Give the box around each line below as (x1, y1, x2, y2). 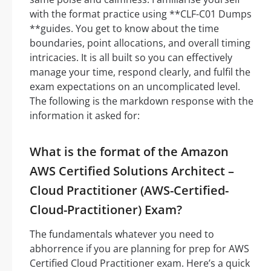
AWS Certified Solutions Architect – (30, 163, 234, 180)
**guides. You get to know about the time (30, 22, 219, 36)
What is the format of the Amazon (30, 143, 229, 160)
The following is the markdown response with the (30, 94, 253, 108)
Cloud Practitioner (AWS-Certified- (30, 182, 229, 199)
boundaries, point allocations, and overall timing (30, 36, 250, 50)
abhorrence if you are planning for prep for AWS (30, 242, 249, 256)
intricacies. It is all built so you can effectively (30, 51, 232, 65)
